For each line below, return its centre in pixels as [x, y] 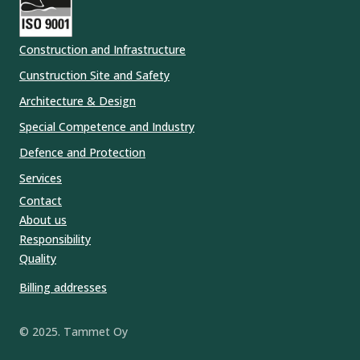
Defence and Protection [82, 152]
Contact [41, 200]
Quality [38, 258]
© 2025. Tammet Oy [74, 331]
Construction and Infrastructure [102, 49]
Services [41, 178]
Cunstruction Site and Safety [94, 75]
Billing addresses [63, 287]
